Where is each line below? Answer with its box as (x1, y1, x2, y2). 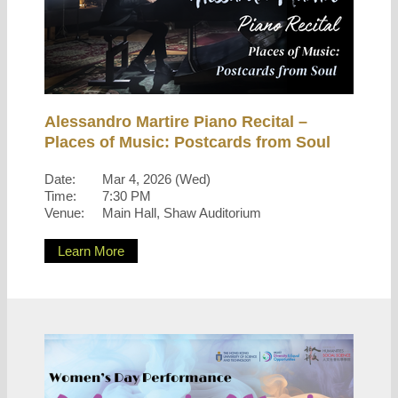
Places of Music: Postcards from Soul (44, 133, 330, 151)
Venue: (44, 205, 84, 220)
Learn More (58, 243, 124, 259)
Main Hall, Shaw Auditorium (102, 205, 261, 220)
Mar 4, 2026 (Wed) (102, 171, 211, 187)
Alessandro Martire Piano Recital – (44, 113, 307, 131)
